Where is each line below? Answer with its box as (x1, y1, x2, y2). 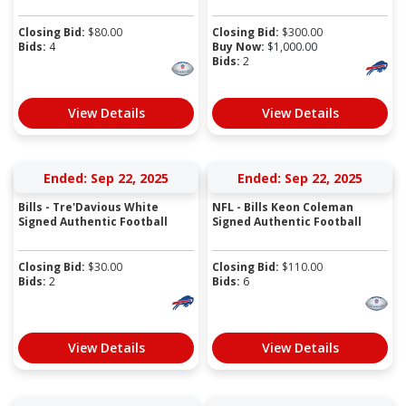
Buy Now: (212, 38, 265, 54)
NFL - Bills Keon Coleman (212, 198, 353, 215)
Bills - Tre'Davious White (18, 198, 159, 215)
